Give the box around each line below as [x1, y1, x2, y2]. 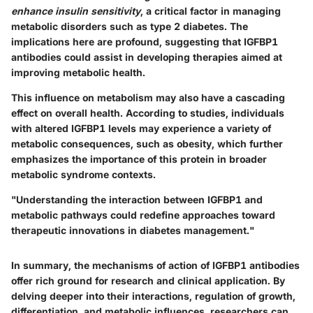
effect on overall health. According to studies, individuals [11, 106, 284, 119]
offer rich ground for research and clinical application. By [11, 274, 285, 286]
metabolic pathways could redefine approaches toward [11, 208, 275, 221]
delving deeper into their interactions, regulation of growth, [11, 289, 296, 302]
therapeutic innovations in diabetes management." [11, 224, 254, 236]
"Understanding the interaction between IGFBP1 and [11, 193, 263, 205]
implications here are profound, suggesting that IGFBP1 [11, 35, 278, 48]
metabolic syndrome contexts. [11, 168, 156, 180]
